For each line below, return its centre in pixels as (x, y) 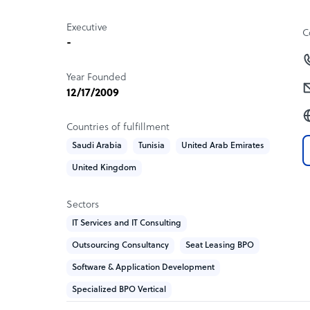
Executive (87, 28)
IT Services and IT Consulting (127, 223)
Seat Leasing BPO (220, 245)
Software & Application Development (143, 267)
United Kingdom (104, 168)
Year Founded (97, 77)
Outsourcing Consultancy (120, 245)
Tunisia (152, 146)
